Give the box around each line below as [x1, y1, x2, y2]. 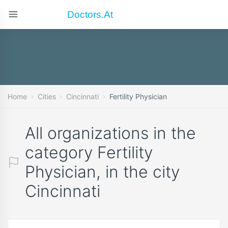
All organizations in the [25, 123, 196, 143]
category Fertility [25, 142, 153, 162]
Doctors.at [67, 8, 114, 20]
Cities [37, 92, 56, 101]
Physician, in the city [25, 162, 180, 182]
